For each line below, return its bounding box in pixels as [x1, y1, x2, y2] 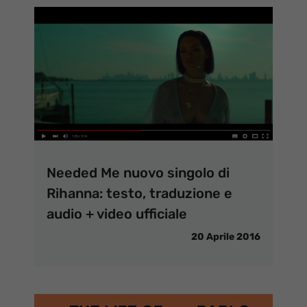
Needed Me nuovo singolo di [47, 164, 230, 181]
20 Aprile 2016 [191, 230, 260, 243]
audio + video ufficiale [47, 205, 187, 222]
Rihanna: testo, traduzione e [47, 184, 232, 201]
